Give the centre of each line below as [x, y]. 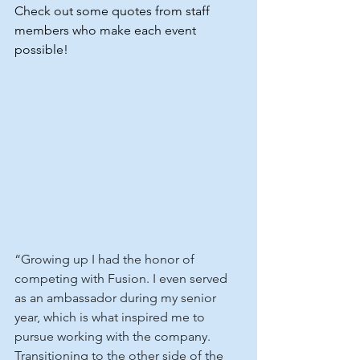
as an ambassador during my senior [117, 298]
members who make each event [107, 30]
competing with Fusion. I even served [123, 279]
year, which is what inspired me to [111, 317]
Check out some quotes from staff [114, 11]
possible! [41, 49]
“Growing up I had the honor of [106, 260]
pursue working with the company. [114, 337]
